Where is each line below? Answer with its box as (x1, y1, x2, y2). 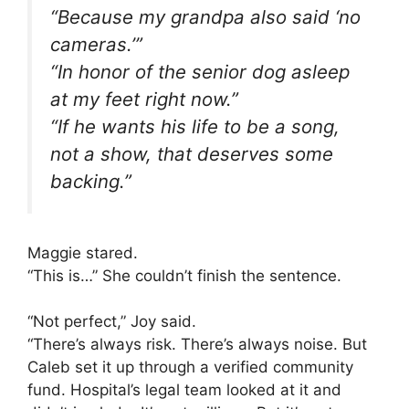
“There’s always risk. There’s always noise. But (27, 335, 367, 354)
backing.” (50, 170, 131, 194)
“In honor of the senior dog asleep (50, 60, 350, 84)
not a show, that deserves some (50, 142, 333, 166)
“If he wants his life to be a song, (50, 115, 340, 139)
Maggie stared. (27, 243, 138, 262)
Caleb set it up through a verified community (27, 358, 353, 377)
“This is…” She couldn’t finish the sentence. (27, 266, 341, 285)
